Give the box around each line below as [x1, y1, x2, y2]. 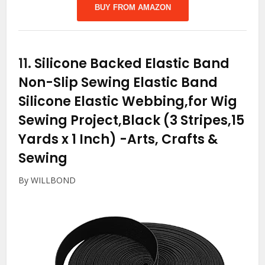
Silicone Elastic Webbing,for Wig [18, 92, 238, 111]
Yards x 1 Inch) [18, 130, 120, 149]
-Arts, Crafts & [119, 130, 218, 149]
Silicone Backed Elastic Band [34, 54, 230, 73]
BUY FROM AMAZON [94, 3, 171, 12]
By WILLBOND [18, 174, 76, 186]
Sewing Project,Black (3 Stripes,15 [18, 111, 245, 130]
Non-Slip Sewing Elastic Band [18, 73, 218, 92]
